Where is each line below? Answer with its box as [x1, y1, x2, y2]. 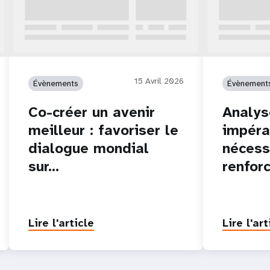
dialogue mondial [28, 138, 149, 158]
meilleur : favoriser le [28, 120, 179, 140]
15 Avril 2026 [134, 75, 184, 86]
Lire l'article [28, 215, 95, 230]
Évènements [33, 77, 79, 89]
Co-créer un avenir [28, 102, 155, 122]
